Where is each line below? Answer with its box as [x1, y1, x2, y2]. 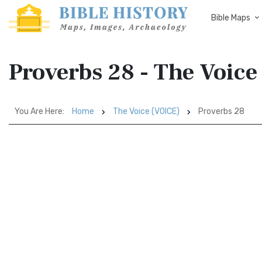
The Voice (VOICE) [113, 106, 180, 116]
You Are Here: [15, 106, 64, 116]
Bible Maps [211, 13, 250, 23]
